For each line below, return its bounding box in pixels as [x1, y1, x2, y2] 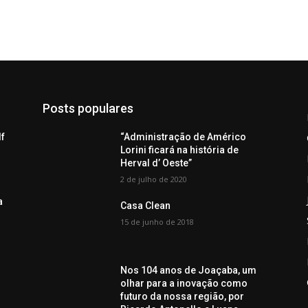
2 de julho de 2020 [120, 174, 188, 185]
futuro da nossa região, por [120, 291, 245, 302]
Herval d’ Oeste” [120, 157, 192, 169]
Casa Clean [120, 200, 171, 212]
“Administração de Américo [120, 131, 247, 143]
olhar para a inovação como [120, 278, 248, 289]
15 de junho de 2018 [120, 217, 195, 228]
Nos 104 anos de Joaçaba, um [120, 265, 257, 276]
